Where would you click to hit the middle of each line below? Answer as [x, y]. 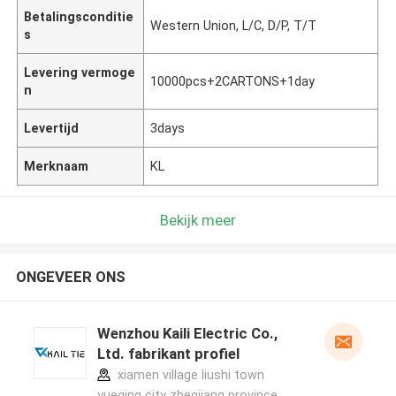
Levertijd [52, 128]
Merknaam [57, 166]
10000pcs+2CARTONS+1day [233, 81]
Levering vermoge [80, 72]
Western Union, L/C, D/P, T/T [234, 25]
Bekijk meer [198, 220]
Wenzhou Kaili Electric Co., [187, 334]
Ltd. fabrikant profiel [168, 354]
